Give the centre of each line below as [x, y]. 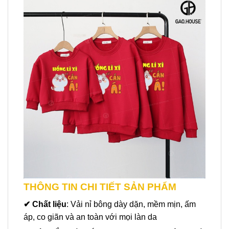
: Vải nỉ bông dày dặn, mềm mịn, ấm [131, 204]
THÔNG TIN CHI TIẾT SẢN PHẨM [100, 187]
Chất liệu [49, 204]
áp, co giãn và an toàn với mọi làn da [90, 217]
